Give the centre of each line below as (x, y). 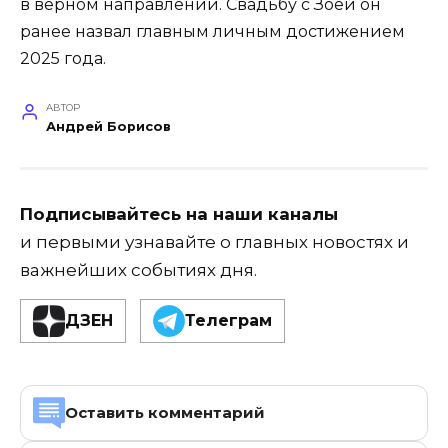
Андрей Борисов (108, 126)
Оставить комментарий (165, 413)
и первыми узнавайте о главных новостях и (214, 241)
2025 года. (63, 59)
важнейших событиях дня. (138, 269)
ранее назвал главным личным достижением (212, 32)
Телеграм (228, 321)
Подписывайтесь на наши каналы (179, 213)
